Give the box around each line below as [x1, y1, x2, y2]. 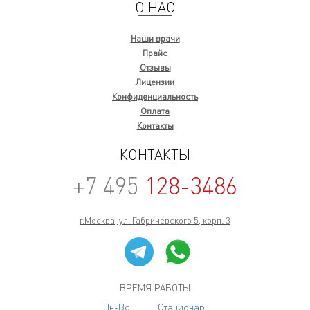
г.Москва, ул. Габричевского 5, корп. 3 [80, 214, 230, 226]
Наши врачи [130, 32, 180, 44]
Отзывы [139, 61, 171, 73]
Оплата [140, 104, 170, 116]
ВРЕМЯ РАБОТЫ [120, 281, 190, 293]
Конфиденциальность [112, 90, 198, 102]
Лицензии [136, 75, 174, 87]
